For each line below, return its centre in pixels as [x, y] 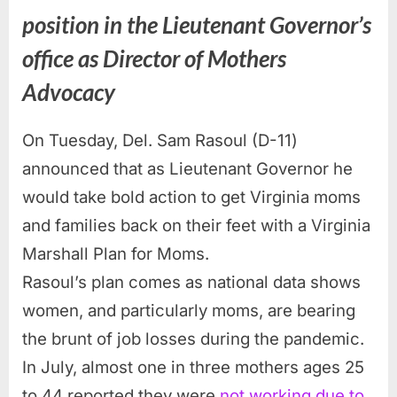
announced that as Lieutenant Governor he [187, 169]
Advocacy [69, 92]
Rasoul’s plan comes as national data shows [191, 283]
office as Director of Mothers [154, 58]
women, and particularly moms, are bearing [189, 311]
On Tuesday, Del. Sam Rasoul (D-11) [160, 141]
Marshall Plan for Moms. [116, 254]
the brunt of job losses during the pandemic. [193, 339]
